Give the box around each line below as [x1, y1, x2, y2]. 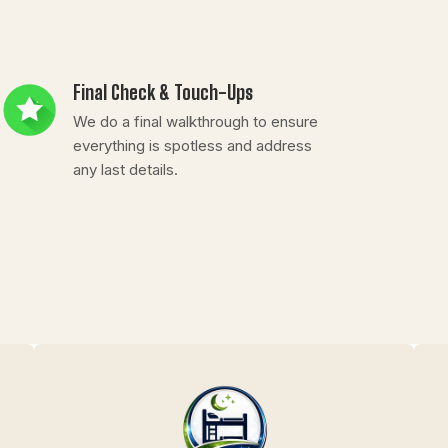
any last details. [72, 159, 178, 179]
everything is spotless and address [72, 135, 312, 155]
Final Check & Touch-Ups [72, 80, 253, 104]
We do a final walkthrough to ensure [72, 111, 318, 131]
